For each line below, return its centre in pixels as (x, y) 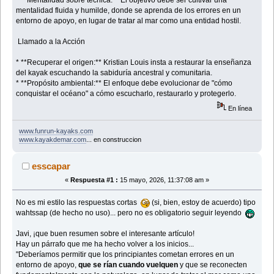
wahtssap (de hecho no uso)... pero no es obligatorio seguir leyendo (131, 213)
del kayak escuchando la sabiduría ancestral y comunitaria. (114, 72)
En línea (239, 108)
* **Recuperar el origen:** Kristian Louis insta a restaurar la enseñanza (134, 62)
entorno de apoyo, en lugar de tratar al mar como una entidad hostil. (129, 20)
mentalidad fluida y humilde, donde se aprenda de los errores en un (129, 10)
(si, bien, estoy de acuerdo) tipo (203, 203)
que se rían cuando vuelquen (128, 265)
